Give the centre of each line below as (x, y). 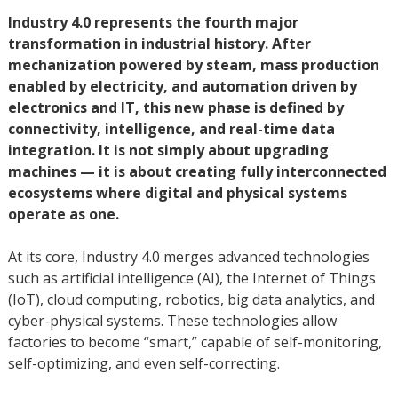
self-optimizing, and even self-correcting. (143, 364)
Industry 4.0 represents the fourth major (153, 23)
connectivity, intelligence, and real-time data (171, 129)
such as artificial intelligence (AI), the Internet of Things (191, 279)
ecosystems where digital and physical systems (177, 193)
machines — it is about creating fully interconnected (197, 172)
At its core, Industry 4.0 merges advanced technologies (188, 257)
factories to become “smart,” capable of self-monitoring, (195, 342)
